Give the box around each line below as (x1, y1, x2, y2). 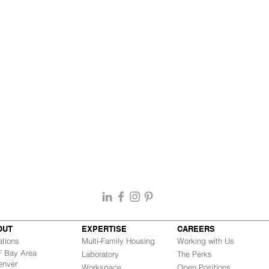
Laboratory (82, 249, 119, 259)
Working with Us (177, 236, 234, 246)
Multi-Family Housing (82, 236, 155, 246)
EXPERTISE (82, 224, 127, 234)
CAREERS (177, 224, 215, 234)
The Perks (177, 249, 212, 259)
